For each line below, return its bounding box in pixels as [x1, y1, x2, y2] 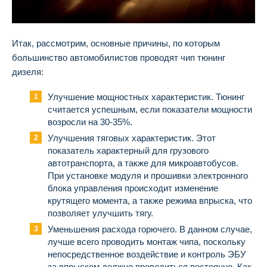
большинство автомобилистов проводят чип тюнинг [12, 52, 225, 63]
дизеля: [12, 66, 44, 77]
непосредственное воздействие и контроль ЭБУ [48, 249, 246, 259]
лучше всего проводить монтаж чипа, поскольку [48, 236, 246, 247]
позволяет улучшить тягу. [48, 207, 153, 218]
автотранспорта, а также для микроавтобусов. [48, 157, 238, 168]
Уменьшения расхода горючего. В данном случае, [48, 223, 252, 234]
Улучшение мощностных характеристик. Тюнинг [48, 91, 244, 102]
